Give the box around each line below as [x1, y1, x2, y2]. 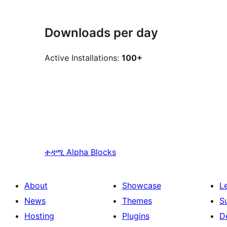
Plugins [122, 211, 149, 221]
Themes [122, 196, 152, 206]
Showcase [122, 180, 161, 191]
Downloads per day [45, 25, 158, 41]
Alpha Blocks [66, 147, 116, 158]
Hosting [24, 211, 54, 221]
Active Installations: [45, 53, 122, 63]
